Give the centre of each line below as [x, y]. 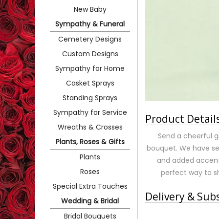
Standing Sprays [90, 98]
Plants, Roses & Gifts [90, 142]
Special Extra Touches [90, 186]
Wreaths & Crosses [90, 127]
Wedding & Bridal [90, 201]
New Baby [90, 9]
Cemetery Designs [90, 39]
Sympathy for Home [90, 68]
